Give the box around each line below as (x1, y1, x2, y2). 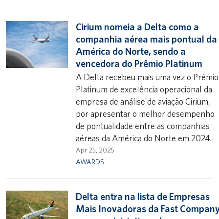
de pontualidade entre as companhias (76, 121, 210, 131)
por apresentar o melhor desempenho (76, 109, 215, 119)
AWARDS (76, 157, 105, 166)
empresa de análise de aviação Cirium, (76, 96, 211, 107)
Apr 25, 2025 (76, 146, 115, 154)
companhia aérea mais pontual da (76, 33, 218, 45)
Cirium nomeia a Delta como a (76, 21, 199, 33)
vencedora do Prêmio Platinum (76, 58, 203, 69)
